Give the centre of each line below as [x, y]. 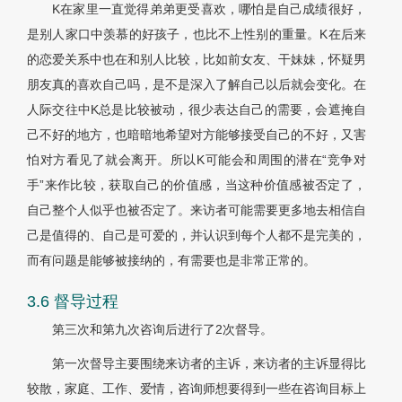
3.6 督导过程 [73, 302]
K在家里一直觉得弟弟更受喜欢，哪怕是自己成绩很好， [209, 9]
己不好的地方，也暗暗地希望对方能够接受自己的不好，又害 [197, 135]
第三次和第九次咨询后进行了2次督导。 [162, 330]
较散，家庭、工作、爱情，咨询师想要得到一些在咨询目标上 [197, 389]
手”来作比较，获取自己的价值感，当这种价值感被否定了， [197, 185]
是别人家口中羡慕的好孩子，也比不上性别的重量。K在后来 [197, 35]
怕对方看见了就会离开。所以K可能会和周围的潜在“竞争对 [197, 160]
